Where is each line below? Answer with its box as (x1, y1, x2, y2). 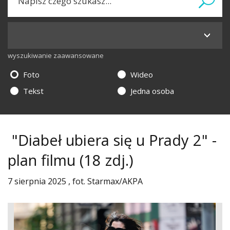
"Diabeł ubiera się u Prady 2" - (12, 130, 217, 150)
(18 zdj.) (75, 150, 133, 170)
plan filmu (8, 150, 75, 170)
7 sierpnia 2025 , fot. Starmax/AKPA (8, 176, 143, 187)
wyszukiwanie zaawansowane (8, 51, 104, 60)
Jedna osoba (128, 86, 174, 96)
